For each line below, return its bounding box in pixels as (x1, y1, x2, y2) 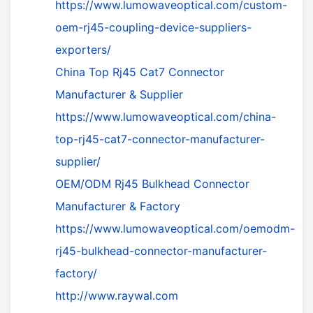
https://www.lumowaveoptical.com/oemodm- (55, 221, 295, 235)
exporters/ (55, 43, 111, 57)
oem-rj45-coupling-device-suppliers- (55, 20, 252, 34)
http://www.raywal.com (55, 289, 178, 303)
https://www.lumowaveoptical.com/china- (55, 110, 276, 124)
